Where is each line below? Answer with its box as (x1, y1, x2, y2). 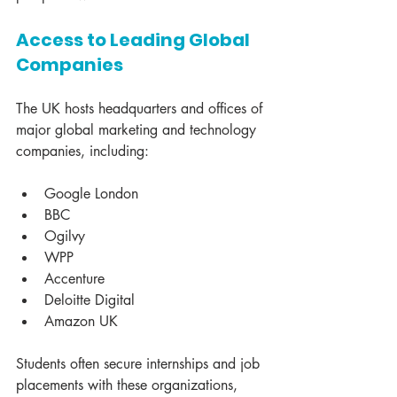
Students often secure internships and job (16, 354, 264, 374)
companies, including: (16, 142, 149, 161)
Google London (44, 184, 138, 204)
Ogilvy (44, 227, 85, 246)
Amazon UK (44, 312, 118, 331)
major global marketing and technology (16, 121, 261, 140)
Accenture (44, 269, 105, 289)
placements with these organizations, (16, 376, 242, 395)
